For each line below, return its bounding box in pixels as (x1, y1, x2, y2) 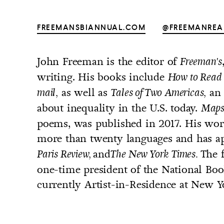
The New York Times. (110, 147, 200, 161)
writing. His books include (37, 70, 168, 84)
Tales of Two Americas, (110, 86, 206, 100)
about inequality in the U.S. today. (37, 101, 201, 115)
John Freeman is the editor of (37, 54, 180, 68)
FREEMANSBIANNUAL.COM (37, 22, 145, 32)
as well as (58, 85, 111, 99)
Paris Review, (37, 147, 93, 161)
